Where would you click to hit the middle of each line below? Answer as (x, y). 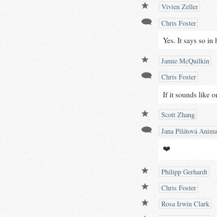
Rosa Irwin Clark (184, 204)
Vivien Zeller (179, 7)
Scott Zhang (177, 115)
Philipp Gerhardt (183, 171)
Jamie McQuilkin (184, 61)
